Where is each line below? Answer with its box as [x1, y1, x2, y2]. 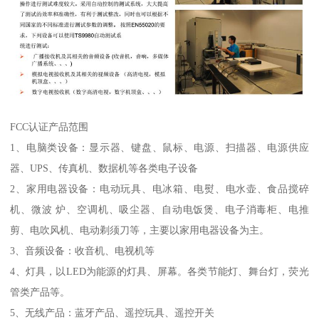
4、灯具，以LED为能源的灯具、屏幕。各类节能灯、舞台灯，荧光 [10, 265, 309, 277]
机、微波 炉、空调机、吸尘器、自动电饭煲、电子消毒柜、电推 [10, 203, 309, 215]
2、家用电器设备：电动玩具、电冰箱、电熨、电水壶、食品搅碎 [10, 182, 309, 194]
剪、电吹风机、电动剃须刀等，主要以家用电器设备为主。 [10, 224, 273, 236]
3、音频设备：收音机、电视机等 [10, 244, 158, 256]
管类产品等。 [10, 286, 73, 298]
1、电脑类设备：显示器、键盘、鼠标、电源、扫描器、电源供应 [10, 141, 309, 153]
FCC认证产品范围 [10, 120, 89, 132]
